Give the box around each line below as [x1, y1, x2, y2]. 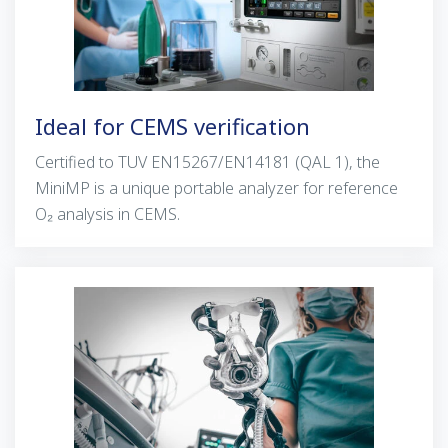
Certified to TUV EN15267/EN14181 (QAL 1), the [35, 150, 380, 173]
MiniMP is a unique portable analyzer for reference [35, 176, 398, 199]
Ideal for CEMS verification [35, 110, 310, 141]
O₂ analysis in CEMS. [35, 202, 180, 225]
